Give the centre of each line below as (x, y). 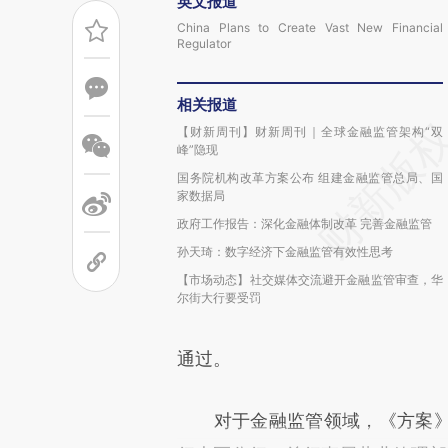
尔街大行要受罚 (219, 297)
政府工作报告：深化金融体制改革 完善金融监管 (304, 223)
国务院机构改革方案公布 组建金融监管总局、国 (310, 177)
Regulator (204, 43)
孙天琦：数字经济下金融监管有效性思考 (285, 251)
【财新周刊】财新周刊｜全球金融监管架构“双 (310, 131)
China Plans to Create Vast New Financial (310, 27)
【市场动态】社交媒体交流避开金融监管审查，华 (310, 279)
